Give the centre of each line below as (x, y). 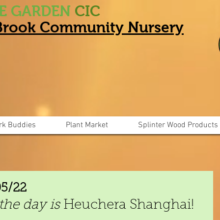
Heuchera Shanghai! (129, 206)
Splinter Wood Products (178, 125)
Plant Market (87, 125)
